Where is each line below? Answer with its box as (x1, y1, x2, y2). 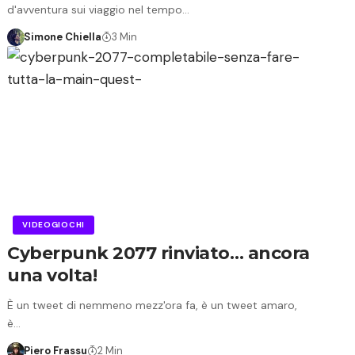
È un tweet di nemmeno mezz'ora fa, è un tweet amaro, (7, 297, 298, 312)
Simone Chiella (23, 29, 101, 44)
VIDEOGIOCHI (22, 219, 85, 230)
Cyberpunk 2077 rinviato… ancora (7, 242, 310, 264)
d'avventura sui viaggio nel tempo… (7, 2, 190, 17)
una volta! (7, 264, 97, 286)
